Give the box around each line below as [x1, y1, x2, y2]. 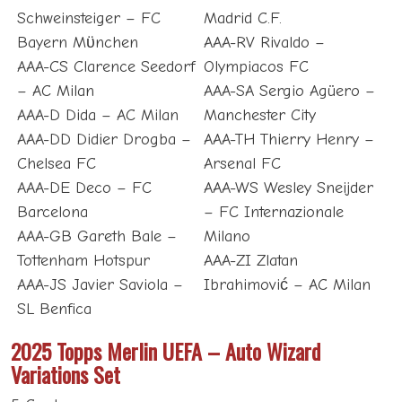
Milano [204, 227, 251, 247]
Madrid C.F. [204, 9, 283, 29]
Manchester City [204, 106, 317, 126]
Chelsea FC [16, 154, 96, 174]
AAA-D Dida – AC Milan [16, 106, 179, 126]
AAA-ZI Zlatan [204, 251, 299, 271]
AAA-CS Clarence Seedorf [16, 57, 195, 77]
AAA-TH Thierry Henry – [204, 130, 375, 150]
